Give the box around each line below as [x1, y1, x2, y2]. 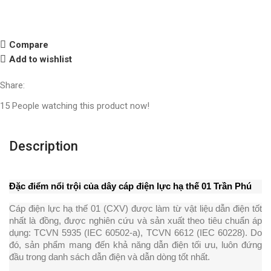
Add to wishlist [8, 53, 72, 65]
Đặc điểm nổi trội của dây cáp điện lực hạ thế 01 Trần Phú [9, 181, 252, 192]
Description [9, 139, 78, 154]
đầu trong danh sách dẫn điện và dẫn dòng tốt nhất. [9, 252, 210, 263]
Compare [8, 39, 48, 50]
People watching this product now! [12, 100, 150, 112]
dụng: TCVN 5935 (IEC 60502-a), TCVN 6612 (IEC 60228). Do [9, 228, 262, 238]
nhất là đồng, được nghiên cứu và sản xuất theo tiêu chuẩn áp [9, 216, 262, 226]
